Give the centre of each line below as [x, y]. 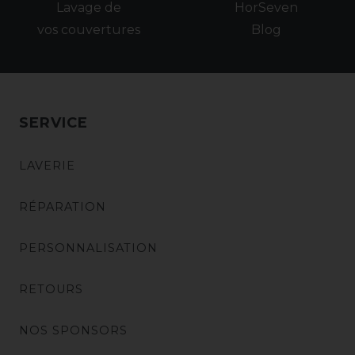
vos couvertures [89, 29]
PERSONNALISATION [88, 248]
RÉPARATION [63, 206]
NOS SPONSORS [73, 330]
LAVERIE [47, 165]
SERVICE [53, 122]
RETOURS [51, 289]
